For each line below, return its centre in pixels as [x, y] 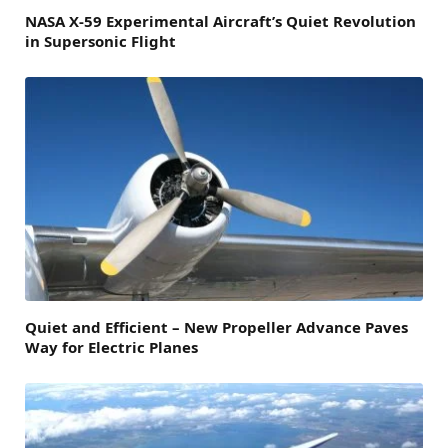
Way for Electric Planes [111, 346]
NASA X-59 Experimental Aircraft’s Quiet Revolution [220, 20]
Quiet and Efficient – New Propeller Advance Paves [216, 326]
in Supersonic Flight [100, 40]
